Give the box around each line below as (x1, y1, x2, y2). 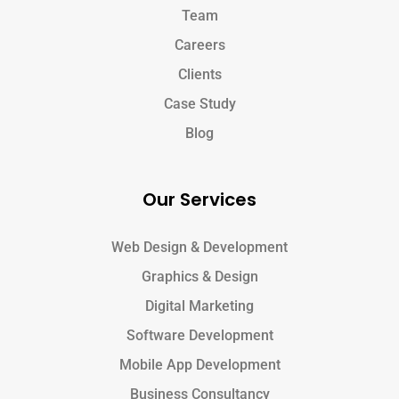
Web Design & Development (111, 239, 288, 256)
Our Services (142, 187, 256, 213)
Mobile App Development (118, 356, 281, 374)
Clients (177, 66, 222, 84)
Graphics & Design (141, 268, 258, 286)
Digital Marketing (145, 297, 254, 315)
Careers (174, 37, 225, 54)
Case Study (163, 95, 236, 113)
